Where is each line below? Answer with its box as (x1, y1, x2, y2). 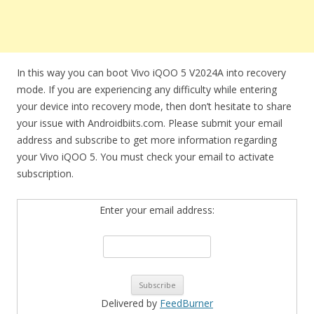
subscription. (17, 167, 74, 180)
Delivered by (101, 296, 160, 310)
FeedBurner (160, 296, 213, 310)
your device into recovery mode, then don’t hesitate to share (17, 100, 292, 113)
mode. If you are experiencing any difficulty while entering (17, 83, 277, 96)
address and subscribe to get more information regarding (17, 133, 277, 146)
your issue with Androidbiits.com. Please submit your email (17, 116, 282, 130)
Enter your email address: (100, 203, 214, 217)
